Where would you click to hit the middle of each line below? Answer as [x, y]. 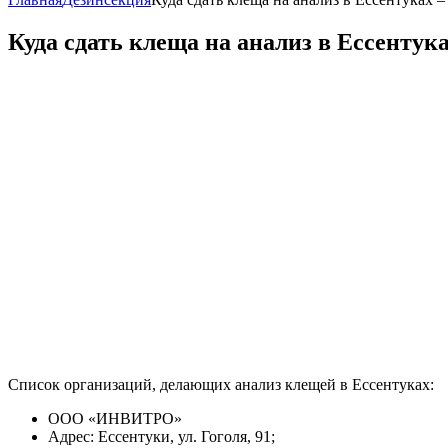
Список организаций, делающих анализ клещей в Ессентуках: [221, 384]
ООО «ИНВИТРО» [115, 418]
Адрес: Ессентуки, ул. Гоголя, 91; [161, 436]
